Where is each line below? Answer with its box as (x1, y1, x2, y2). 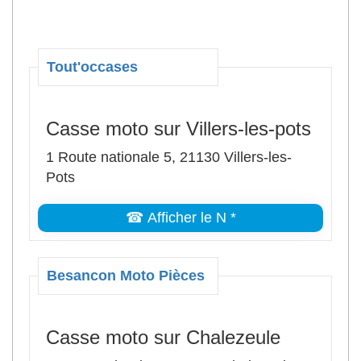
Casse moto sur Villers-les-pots (46, 118, 311, 139)
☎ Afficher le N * (125, 210, 236, 226)
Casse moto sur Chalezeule (46, 326, 280, 348)
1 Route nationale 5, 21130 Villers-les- (46, 149, 292, 165)
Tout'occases (47, 59, 138, 75)
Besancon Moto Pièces (47, 268, 205, 284)
